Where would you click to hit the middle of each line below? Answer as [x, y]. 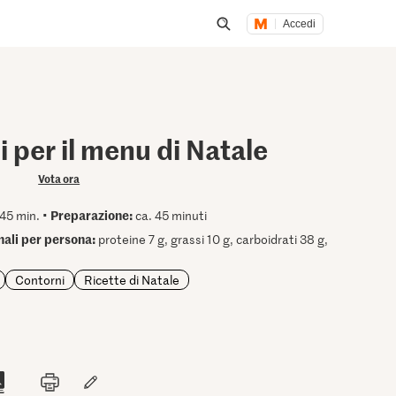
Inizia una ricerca [278, 46]
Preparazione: [92, 215]
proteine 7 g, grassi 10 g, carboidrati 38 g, [212, 239]
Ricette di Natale [132, 279]
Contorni [40, 279]
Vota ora [59, 178]
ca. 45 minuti [170, 215]
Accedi [300, 23]
